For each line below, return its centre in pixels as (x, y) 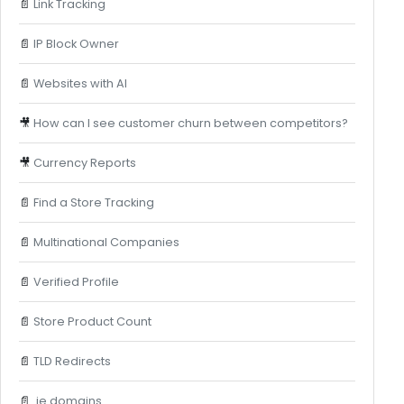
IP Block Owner (76, 43)
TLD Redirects (72, 361)
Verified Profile (76, 281)
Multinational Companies (106, 242)
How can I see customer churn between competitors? (190, 123)
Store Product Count (92, 321)
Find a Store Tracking (93, 202)
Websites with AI (80, 83)
